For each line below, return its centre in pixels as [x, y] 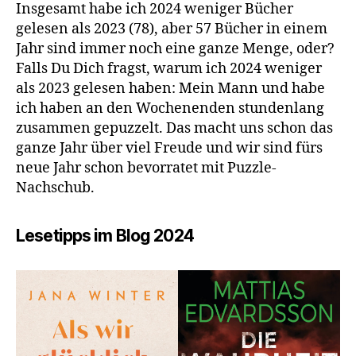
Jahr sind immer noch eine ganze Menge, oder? [175, 49]
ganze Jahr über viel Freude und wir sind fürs [169, 148]
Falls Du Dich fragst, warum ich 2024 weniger [169, 69]
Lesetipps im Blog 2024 [105, 236]
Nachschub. [55, 188]
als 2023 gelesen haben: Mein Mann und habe [170, 89]
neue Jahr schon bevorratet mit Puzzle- [146, 168]
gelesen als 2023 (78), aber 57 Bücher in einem [172, 29]
